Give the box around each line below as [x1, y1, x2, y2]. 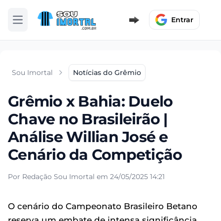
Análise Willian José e [8, 127, 168, 146]
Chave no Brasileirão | [8, 110, 168, 128]
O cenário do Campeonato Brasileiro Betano [8, 201, 197, 211]
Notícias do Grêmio [73, 68, 141, 77]
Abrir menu [17, 19, 57, 29]
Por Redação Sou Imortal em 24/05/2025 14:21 [8, 172, 165, 181]
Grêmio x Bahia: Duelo [8, 92, 173, 110]
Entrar [171, 15, 193, 25]
